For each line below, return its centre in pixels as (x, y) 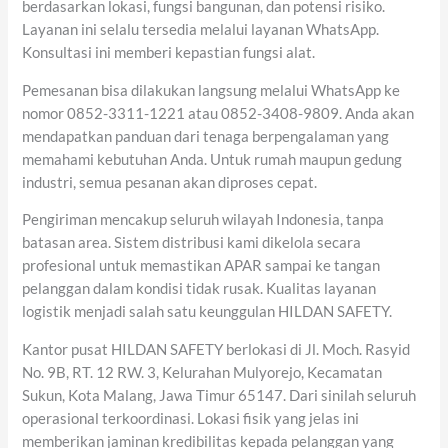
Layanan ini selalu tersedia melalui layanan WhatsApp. (201, 30)
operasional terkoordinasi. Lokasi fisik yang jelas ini (191, 418)
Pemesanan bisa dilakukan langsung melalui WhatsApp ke (211, 90)
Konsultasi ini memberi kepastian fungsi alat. (169, 53)
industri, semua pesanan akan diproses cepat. (170, 182)
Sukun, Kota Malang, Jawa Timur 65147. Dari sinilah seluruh (219, 395)
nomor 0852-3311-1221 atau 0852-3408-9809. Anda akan (218, 113)
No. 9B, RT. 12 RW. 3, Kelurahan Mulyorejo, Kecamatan (202, 372)
